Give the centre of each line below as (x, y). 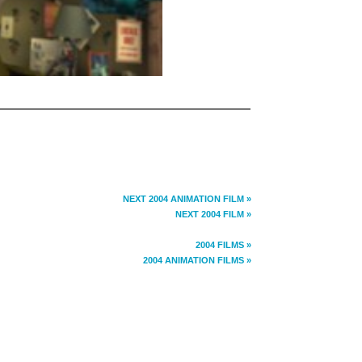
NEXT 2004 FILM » (213, 214)
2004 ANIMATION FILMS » (197, 260)
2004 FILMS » (223, 244)
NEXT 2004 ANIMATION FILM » (187, 198)
